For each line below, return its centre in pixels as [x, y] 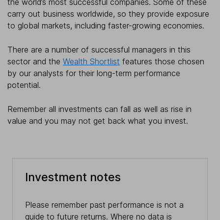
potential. [24, 85]
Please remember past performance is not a [104, 205]
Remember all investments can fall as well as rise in [99, 109]
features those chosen [162, 61]
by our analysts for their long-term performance [94, 73]
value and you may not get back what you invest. [98, 121]
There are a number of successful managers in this [99, 49]
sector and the [35, 61]
